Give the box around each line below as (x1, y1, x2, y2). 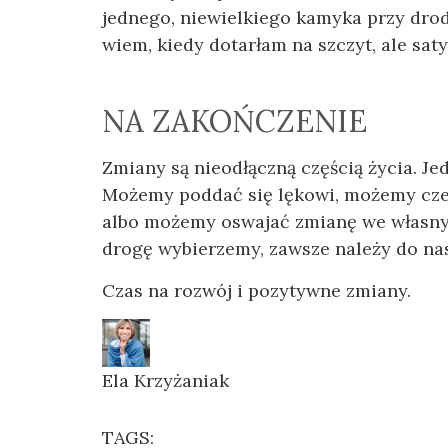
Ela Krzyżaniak (102, 368, 229, 392)
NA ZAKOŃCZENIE (102, 101, 367, 140)
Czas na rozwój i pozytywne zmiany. (102, 278, 411, 302)
